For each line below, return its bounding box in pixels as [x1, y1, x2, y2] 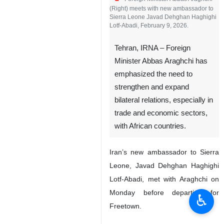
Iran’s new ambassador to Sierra [109, 148, 219, 156]
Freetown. [109, 202, 141, 210]
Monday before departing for [109, 188, 219, 196]
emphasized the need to [114, 70, 192, 78]
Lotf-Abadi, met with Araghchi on [109, 175, 219, 183]
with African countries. [114, 122, 186, 130]
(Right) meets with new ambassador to [109, 5, 213, 11]
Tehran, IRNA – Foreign [114, 44, 190, 52]
